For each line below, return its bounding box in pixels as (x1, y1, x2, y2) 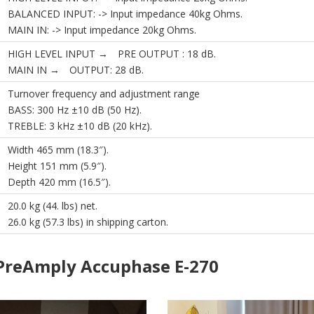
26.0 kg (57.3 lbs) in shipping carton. (8, 215, 168, 229)
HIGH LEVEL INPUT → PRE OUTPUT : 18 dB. (8, 47, 216, 61)
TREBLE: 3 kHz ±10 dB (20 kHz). (8, 119, 152, 133)
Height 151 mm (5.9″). (8, 159, 107, 173)
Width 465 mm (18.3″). (8, 143, 109, 157)
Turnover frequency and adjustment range (8, 87, 200, 101)
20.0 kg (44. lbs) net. (8, 199, 97, 213)
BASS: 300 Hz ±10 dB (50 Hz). (8, 103, 142, 117)
